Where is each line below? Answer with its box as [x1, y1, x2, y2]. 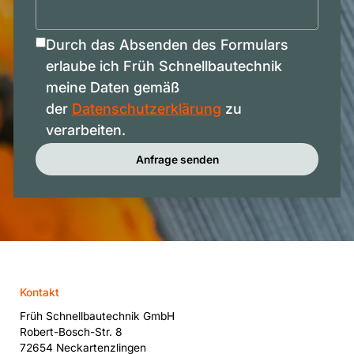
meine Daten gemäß [45, 78, 179, 96]
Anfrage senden [135, 153, 219, 166]
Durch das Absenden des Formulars [45, 36, 288, 53]
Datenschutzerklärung [71, 100, 221, 117]
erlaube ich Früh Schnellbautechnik [45, 57, 282, 74]
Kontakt [20, 285, 60, 299]
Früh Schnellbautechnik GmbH [20, 310, 175, 322]
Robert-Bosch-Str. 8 [20, 326, 123, 338]
